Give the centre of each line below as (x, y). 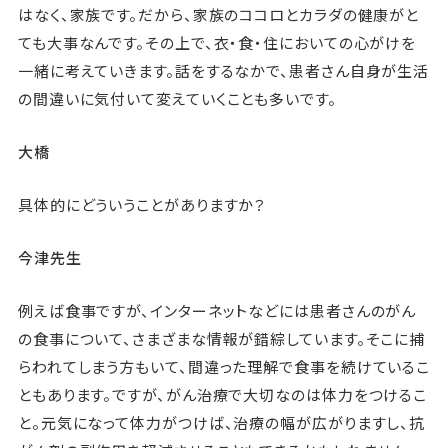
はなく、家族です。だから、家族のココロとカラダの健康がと (218, 15)
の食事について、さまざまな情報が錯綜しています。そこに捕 (221, 339)
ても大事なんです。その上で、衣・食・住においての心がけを (217, 43)
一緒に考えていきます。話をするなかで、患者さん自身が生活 (223, 71)
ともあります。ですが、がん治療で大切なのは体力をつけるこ (222, 395)
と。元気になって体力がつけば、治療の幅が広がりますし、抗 (221, 423)
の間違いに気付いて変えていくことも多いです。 (177, 99)
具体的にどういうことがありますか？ (142, 205)
